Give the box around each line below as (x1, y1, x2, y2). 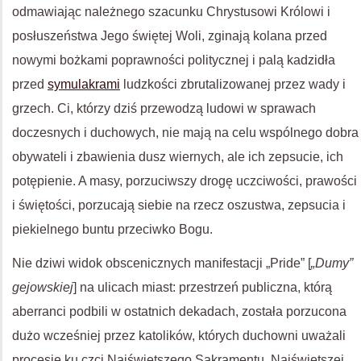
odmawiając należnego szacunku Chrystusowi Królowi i (12, 5, 330, 19)
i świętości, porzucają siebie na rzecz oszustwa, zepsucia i (12, 198, 346, 212)
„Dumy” (311, 256, 353, 270)
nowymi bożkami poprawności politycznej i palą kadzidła (12, 53, 335, 67)
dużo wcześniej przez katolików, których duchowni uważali (12, 329, 346, 342)
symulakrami (48, 77, 120, 91)
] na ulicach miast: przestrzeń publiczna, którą (73, 280, 332, 294)
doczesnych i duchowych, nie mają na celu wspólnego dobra (12, 126, 359, 139)
